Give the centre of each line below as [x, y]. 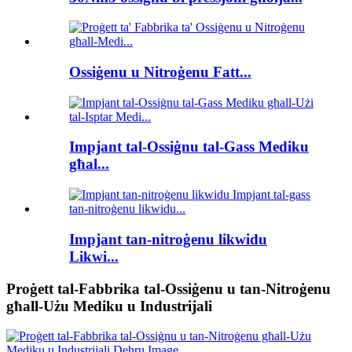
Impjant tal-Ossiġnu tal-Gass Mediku [189, 147]
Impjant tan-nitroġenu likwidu [168, 239]
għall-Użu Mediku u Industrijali [109, 306]
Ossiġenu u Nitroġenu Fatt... [160, 71]
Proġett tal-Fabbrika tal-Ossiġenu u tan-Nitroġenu [169, 288]
